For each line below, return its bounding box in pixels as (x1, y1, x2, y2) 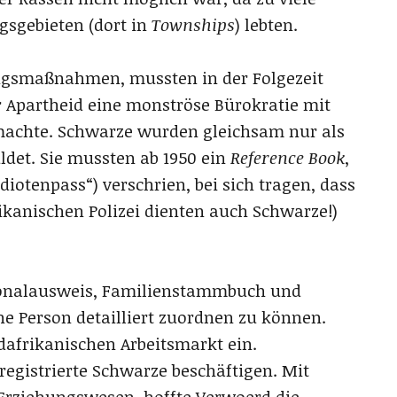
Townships (152, 13, 235, 37)
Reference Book (230, 146, 345, 170)
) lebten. (235, 13, 298, 37)
